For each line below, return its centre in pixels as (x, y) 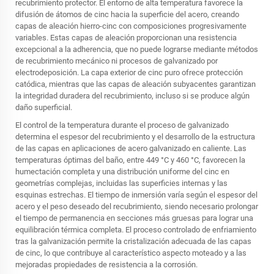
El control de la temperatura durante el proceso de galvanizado (122, 125)
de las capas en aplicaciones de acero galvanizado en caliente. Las (131, 148)
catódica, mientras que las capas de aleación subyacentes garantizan (135, 84)
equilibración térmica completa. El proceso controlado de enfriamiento (136, 229)
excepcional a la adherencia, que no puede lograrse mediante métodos (137, 49)
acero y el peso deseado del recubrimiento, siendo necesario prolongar (137, 206)
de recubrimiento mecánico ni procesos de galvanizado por (117, 61)
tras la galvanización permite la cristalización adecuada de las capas (133, 241)
